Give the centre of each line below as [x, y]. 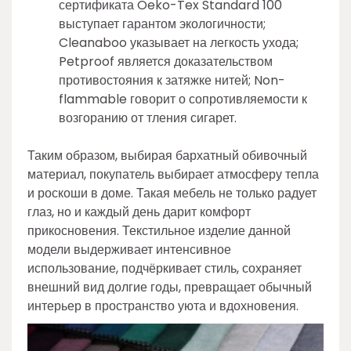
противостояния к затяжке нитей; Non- [172, 81]
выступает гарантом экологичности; [162, 24]
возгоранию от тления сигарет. [148, 118]
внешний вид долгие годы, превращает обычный [170, 288]
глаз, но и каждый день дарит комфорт [139, 212]
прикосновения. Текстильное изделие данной [159, 231]
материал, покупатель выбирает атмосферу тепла [173, 175]
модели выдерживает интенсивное [129, 250]
